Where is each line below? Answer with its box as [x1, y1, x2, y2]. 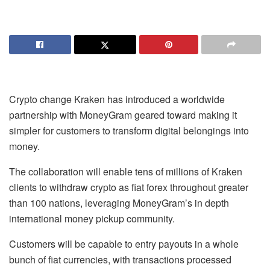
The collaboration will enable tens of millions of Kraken [9, 165, 242, 178]
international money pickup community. [9, 212, 175, 225]
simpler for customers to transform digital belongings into [9, 124, 249, 137]
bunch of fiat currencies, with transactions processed [9, 253, 231, 266]
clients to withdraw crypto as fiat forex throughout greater [9, 180, 248, 194]
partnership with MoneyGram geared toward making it [9, 108, 237, 122]
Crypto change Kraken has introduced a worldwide [9, 92, 225, 106]
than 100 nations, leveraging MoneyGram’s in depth [9, 196, 229, 210]
